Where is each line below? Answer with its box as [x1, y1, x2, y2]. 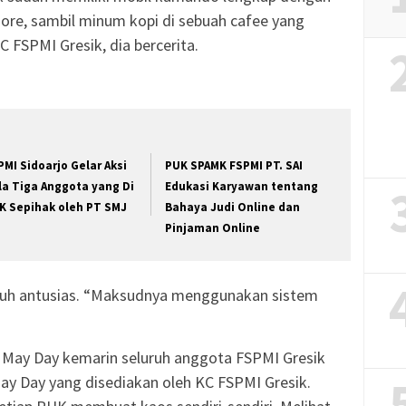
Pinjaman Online [165, 220, 261, 237]
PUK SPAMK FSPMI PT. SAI [165, 158, 304, 174]
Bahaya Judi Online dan [165, 199, 301, 216]
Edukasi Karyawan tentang [165, 179, 319, 195]
